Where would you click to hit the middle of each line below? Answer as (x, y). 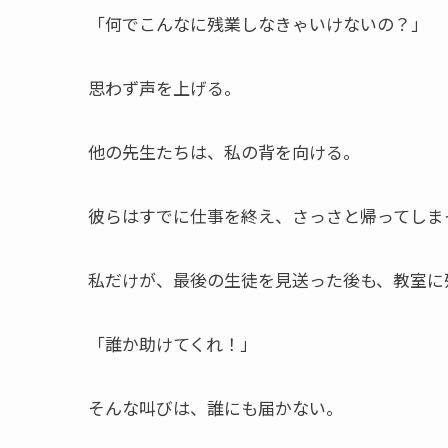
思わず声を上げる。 (164, 87)
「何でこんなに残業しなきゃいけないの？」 (258, 23)
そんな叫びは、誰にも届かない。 (215, 407)
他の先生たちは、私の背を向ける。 (224, 151)
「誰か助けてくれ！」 (172, 343)
